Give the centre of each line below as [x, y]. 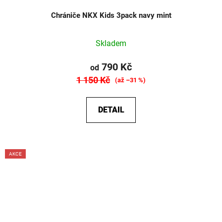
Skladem [111, 44]
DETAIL [111, 110]
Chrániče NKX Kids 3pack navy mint [111, 16]
